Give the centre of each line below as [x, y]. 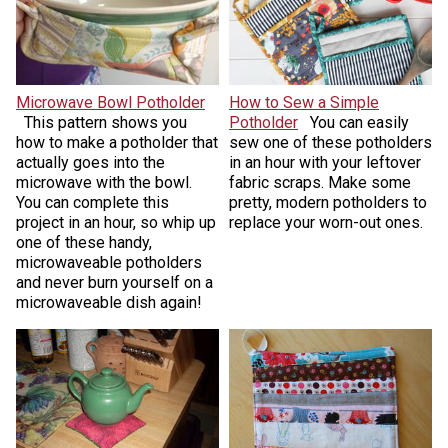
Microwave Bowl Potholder [110, 103]
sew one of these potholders [330, 143]
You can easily [359, 123]
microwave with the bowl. [103, 183]
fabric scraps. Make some [320, 183]
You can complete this [92, 203]
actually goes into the [90, 163]
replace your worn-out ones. [326, 223]
